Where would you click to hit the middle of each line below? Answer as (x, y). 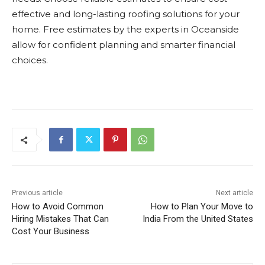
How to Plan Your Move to (202, 207)
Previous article (37, 193)
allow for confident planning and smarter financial (124, 45)
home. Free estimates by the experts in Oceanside (125, 30)
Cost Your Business (51, 232)
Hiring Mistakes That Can (60, 219)
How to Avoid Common (58, 207)
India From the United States (198, 219)
